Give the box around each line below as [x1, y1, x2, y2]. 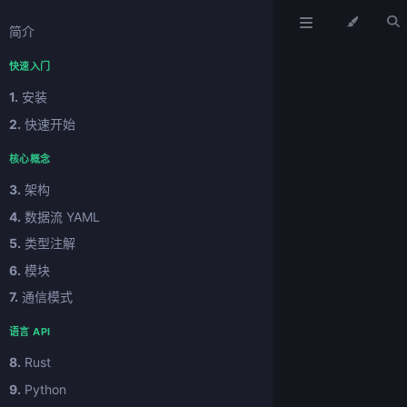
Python [21, 381, 66, 397]
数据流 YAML [21, 208, 100, 224]
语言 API [9, 325, 51, 339]
